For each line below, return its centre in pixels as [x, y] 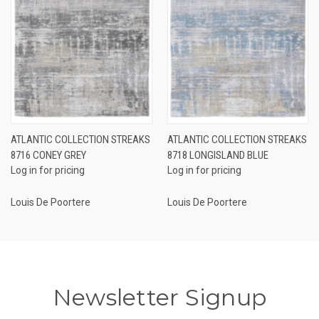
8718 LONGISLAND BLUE [218, 155]
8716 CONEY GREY [48, 155]
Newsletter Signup [159, 297]
